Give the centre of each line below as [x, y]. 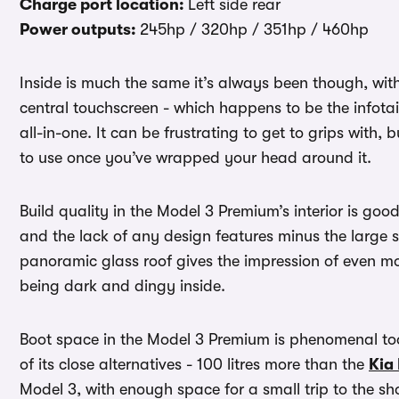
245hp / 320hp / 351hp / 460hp [254, 30]
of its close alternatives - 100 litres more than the [194, 365]
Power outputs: [80, 30]
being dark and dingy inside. [122, 286]
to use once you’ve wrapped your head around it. [195, 158]
